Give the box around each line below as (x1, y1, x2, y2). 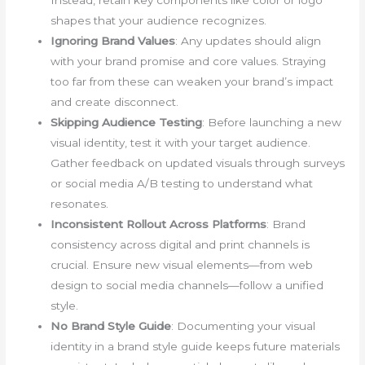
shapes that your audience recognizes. (51, 14, 267, 28)
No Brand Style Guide (51, 319, 172, 333)
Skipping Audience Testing (51, 116, 203, 130)
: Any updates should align (175, 34, 322, 48)
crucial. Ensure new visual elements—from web (51, 258, 314, 272)
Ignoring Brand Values (51, 34, 176, 48)
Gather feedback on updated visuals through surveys (51, 156, 345, 170)
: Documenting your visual (171, 319, 316, 333)
